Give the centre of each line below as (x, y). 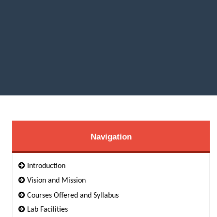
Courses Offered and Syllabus (73, 196)
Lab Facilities (47, 210)
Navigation (111, 137)
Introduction (46, 166)
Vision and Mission (56, 181)
